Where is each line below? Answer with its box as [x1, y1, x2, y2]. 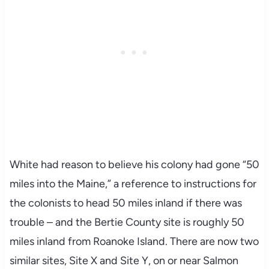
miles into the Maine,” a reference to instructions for [9, 177, 256, 190]
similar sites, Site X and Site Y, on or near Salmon [9, 253, 238, 267]
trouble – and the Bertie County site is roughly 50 [9, 215, 244, 229]
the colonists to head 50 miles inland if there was [9, 196, 242, 210]
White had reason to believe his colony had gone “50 [9, 157, 259, 171]
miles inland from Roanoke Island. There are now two [9, 234, 259, 248]
